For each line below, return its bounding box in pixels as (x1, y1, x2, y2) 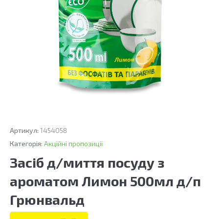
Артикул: (10, 126, 40, 134)
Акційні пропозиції (44, 139, 103, 148)
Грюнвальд (10, 191, 85, 208)
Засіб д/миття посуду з (10, 154, 164, 171)
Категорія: (10, 139, 44, 148)
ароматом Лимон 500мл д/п (10, 173, 201, 189)
